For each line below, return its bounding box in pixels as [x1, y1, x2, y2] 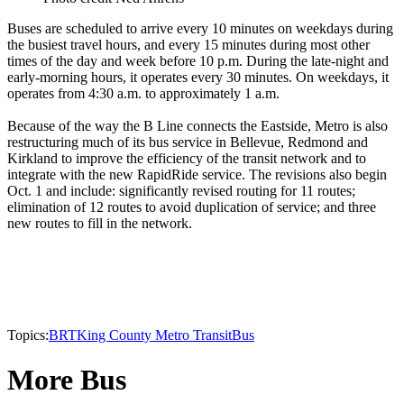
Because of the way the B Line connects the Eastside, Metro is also [7, 118, 388, 134]
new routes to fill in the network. [7, 216, 192, 232]
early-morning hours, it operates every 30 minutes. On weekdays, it [7, 69, 389, 86]
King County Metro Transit [77, 327, 232, 344]
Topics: [7, 327, 49, 344]
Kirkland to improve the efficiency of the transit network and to [7, 151, 366, 167]
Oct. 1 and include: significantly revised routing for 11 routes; [7, 183, 355, 199]
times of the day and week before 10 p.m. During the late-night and [7, 53, 389, 69]
